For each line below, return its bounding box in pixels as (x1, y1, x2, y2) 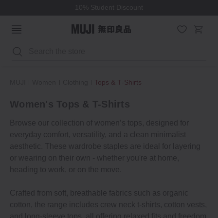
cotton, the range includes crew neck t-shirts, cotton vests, (10, 200, 207, 209)
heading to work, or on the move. (10, 165, 122, 174)
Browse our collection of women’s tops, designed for (10, 119, 189, 127)
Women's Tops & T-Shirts (10, 99, 130, 109)
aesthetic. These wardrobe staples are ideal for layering (10, 142, 200, 150)
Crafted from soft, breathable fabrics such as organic (10, 189, 188, 197)
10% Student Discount (75, 3, 143, 12)
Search (22, 44, 48, 53)
